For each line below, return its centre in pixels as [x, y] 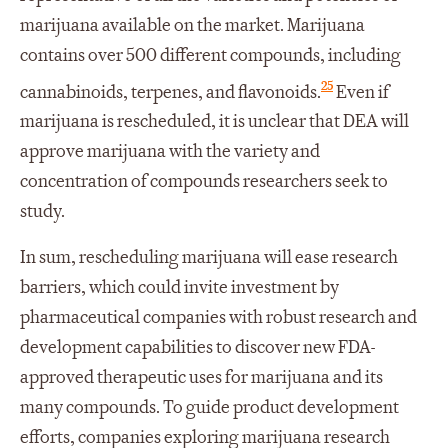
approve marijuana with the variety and [170, 152]
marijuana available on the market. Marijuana [192, 25]
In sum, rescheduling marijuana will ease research [209, 258]
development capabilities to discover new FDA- [198, 348]
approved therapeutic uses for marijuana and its [201, 378]
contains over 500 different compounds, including [210, 55]
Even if [361, 92]
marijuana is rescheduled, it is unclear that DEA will [214, 122]
